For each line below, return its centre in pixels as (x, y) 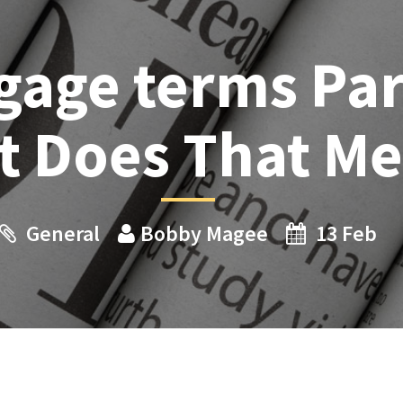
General (63, 233)
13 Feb (344, 233)
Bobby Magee (206, 233)
